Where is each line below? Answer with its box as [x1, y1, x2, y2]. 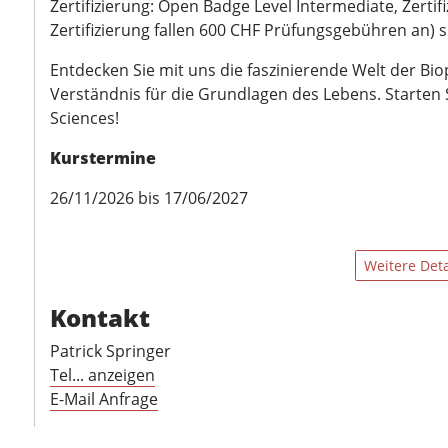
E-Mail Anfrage [50, 388, 158, 410]
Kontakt [50, 301, 150, 334]
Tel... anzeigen [50, 364, 155, 386]
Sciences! [50, 107, 119, 129]
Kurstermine [50, 147, 156, 169]
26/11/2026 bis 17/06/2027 [50, 187, 248, 209]
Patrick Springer [50, 340, 171, 362]
